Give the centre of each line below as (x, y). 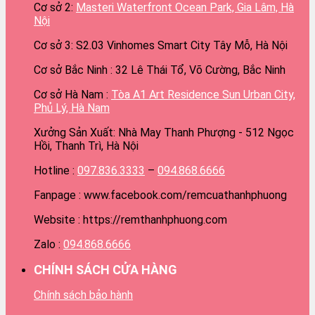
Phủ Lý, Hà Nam (72, 108)
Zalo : (49, 244)
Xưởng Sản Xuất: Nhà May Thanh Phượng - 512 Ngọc (164, 132)
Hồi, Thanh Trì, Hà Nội (86, 146)
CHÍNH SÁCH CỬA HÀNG (105, 269)
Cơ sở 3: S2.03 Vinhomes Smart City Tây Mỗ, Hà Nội (161, 45)
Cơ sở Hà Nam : (72, 94)
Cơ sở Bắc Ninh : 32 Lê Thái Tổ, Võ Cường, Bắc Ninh (160, 70)
